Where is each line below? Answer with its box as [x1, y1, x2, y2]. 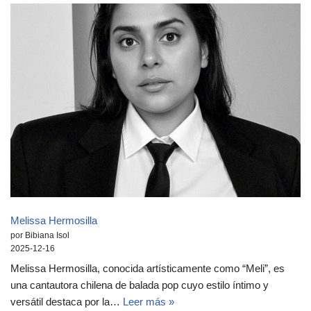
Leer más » [123, 296, 174, 308]
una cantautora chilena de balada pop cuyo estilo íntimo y [10, 279, 269, 292]
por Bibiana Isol [10, 230, 69, 240]
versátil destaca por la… [10, 296, 123, 308]
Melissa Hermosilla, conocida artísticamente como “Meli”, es [10, 262, 285, 275]
